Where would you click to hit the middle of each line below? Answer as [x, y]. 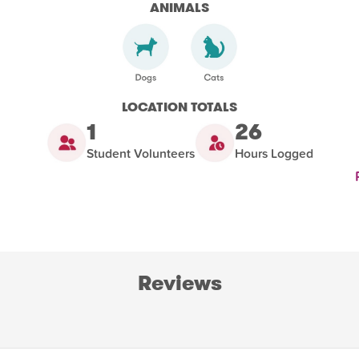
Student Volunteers [140, 153]
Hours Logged [274, 153]
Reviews [179, 283]
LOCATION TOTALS [179, 107]
